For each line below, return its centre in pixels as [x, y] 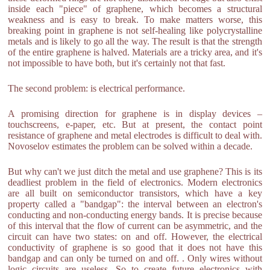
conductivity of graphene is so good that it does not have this [135, 247]
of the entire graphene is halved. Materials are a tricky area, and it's [135, 52]
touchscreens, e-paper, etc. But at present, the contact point [135, 124]
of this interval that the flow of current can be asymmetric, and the [135, 226]
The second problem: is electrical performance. [97, 88]
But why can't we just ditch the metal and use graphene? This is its [135, 171]
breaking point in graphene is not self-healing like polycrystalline [135, 30]
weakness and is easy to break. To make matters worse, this [135, 20]
